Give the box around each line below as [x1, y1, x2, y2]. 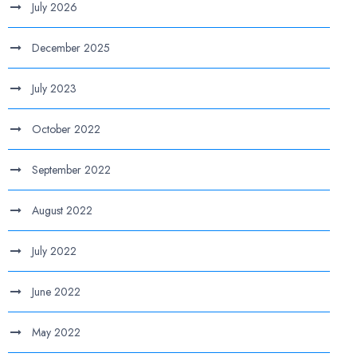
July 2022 [32, 243, 77, 259]
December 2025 [32, 40, 111, 56]
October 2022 [32, 121, 101, 137]
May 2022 [32, 324, 81, 340]
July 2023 [32, 80, 77, 96]
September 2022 [32, 162, 112, 178]
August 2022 [32, 202, 93, 218]
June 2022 [32, 284, 81, 300]
